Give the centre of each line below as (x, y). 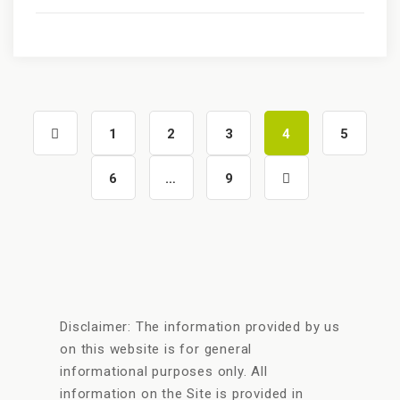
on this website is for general (156, 349)
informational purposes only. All (164, 371)
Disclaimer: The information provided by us (200, 327)
